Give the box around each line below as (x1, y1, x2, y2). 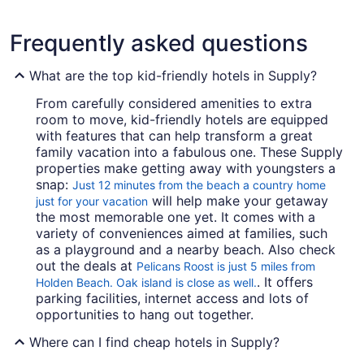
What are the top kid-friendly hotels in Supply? (29, 67, 317, 84)
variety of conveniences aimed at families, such (36, 225, 327, 242)
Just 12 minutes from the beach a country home (72, 178, 326, 193)
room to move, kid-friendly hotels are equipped (36, 111, 328, 128)
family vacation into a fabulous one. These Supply (36, 144, 343, 161)
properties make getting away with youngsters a (36, 160, 336, 177)
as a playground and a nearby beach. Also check (36, 241, 336, 258)
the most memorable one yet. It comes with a (36, 209, 315, 226)
